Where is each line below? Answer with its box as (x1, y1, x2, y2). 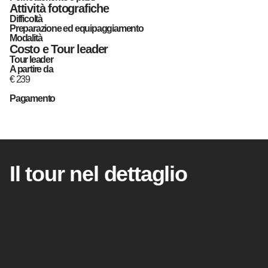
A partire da (10, 64, 53, 75)
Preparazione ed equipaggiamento (10, 23, 144, 34)
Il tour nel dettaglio (10, 161, 187, 186)
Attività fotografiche (10, 2, 109, 16)
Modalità (10, 33, 42, 44)
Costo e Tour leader (10, 42, 108, 56)
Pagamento (10, 93, 56, 103)
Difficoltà (10, 14, 42, 25)
